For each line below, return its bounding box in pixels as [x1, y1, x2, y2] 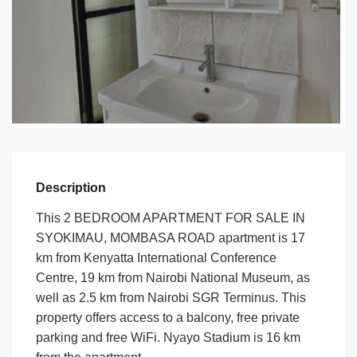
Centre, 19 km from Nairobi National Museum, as [36, 271, 311, 285]
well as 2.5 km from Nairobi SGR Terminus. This [36, 291, 307, 305]
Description [36, 181, 107, 195]
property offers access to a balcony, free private [36, 311, 300, 325]
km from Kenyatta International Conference [36, 251, 277, 265]
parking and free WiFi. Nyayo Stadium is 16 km [36, 331, 301, 345]
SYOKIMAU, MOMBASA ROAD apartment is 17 [36, 231, 306, 245]
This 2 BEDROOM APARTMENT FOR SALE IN [36, 211, 306, 226]
